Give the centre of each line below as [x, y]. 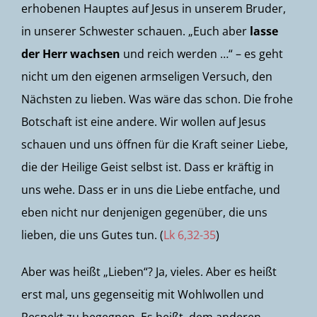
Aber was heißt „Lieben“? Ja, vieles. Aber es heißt [149, 272]
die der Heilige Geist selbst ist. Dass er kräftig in [148, 167]
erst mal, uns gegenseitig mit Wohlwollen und [143, 294]
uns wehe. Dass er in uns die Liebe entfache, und [151, 190]
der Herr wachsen [71, 54]
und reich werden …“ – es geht [202, 54]
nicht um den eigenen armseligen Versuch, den [147, 76]
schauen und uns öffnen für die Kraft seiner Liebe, [155, 144]
